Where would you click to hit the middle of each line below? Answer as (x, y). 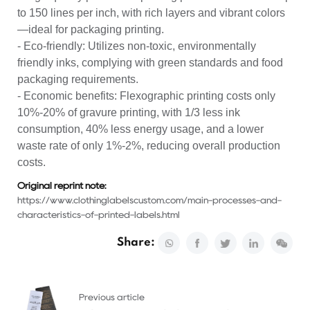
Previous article (112, 297)
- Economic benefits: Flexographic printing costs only (146, 95)
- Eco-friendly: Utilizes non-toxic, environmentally (137, 46)
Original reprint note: (62, 186)
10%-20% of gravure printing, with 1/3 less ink (129, 112)
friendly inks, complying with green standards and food (150, 62)
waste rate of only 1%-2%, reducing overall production (149, 145)
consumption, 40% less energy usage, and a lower (140, 129)
